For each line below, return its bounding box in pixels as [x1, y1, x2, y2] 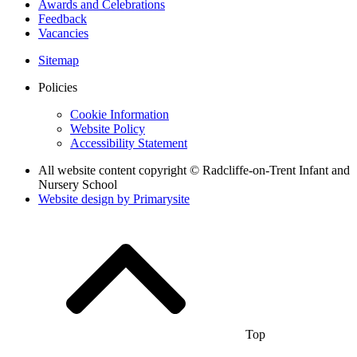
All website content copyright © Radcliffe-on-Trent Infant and [38, 163, 350, 177]
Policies [38, 80, 77, 94]
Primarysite [133, 191, 190, 206]
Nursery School [38, 177, 117, 191]
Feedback [38, 11, 87, 25]
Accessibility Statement [70, 135, 187, 150]
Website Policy [70, 121, 145, 135]
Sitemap [38, 53, 79, 67]
